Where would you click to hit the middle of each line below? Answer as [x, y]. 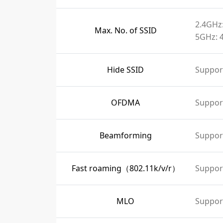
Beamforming [125, 135]
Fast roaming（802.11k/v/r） [125, 168]
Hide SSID [125, 70]
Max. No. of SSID [125, 30]
